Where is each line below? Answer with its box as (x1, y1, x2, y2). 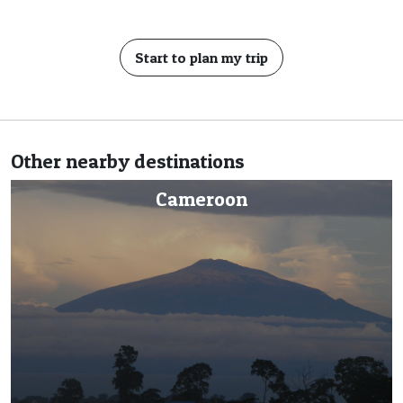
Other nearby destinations (11, 148, 245, 173)
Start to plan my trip (135, 48, 268, 67)
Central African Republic (158, 186, 375, 210)
